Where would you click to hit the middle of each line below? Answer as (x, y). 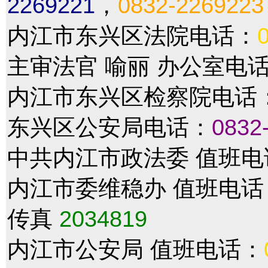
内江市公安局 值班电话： (135, 249)
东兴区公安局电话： (109, 127)
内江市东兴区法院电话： (132, 36)
